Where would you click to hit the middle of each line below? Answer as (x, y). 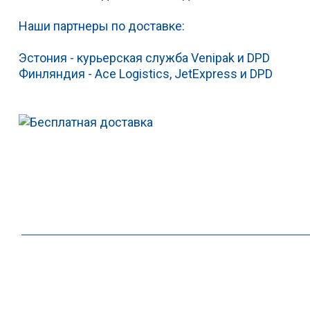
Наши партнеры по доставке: (102, 26)
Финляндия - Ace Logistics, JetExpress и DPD (146, 74)
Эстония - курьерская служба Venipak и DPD (144, 58)
